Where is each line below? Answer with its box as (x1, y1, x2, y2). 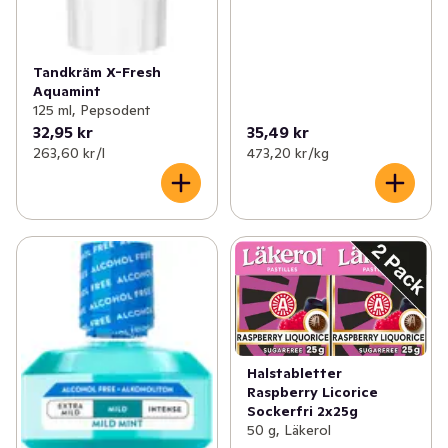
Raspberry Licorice (246, 383, 378, 402)
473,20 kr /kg (246, 144, 329, 163)
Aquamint (33, 82, 101, 101)
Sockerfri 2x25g (246, 402, 358, 421)
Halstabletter (246, 364, 342, 383)
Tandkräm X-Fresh (33, 63, 161, 82)
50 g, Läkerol (246, 421, 331, 440)
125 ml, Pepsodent (33, 101, 150, 120)
